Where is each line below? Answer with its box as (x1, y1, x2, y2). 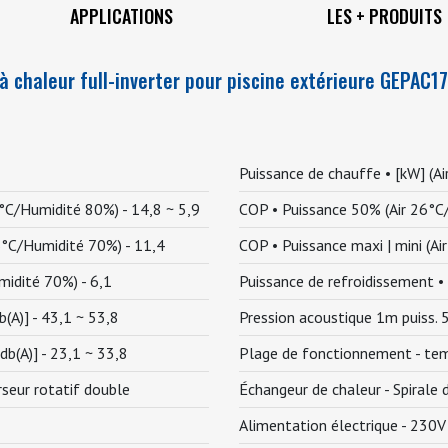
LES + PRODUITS (326, 3, 442, 29)
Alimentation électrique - (239, 415, 410, 435)
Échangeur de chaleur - (239, 379, 393, 399)
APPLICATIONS (70, 3, 174, 29)
